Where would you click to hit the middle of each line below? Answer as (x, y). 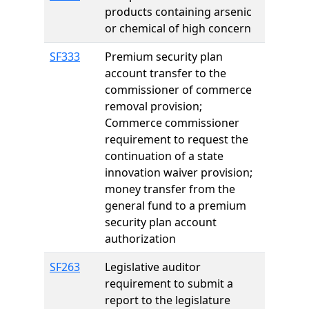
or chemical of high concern (178, 28)
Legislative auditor (153, 267)
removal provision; (153, 106)
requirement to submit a (169, 283)
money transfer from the (170, 189)
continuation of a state (164, 156)
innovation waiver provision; (179, 172)
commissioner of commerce (178, 90)
